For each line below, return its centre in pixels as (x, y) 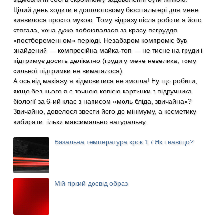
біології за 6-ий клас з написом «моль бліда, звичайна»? (103, 101)
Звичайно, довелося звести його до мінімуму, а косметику (105, 111)
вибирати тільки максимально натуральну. (80, 122)
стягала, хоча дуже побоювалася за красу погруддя (95, 30)
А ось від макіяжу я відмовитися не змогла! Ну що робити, (105, 81)
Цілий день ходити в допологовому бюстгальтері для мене (106, 10)
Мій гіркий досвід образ (91, 183)
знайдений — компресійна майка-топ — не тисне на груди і (108, 50)
